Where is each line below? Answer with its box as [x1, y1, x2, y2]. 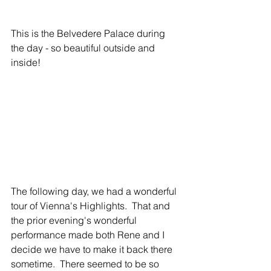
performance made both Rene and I [11, 228, 167, 241]
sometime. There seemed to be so [11, 257, 162, 270]
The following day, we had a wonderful [11, 184, 179, 197]
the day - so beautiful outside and [11, 41, 157, 54]
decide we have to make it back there [11, 243, 175, 255]
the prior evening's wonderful [11, 214, 139, 226]
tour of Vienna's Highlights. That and [11, 199, 172, 212]
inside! [11, 56, 41, 68]
